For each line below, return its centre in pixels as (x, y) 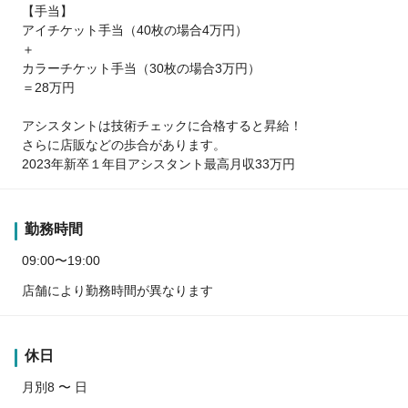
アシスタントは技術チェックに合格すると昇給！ (162, 125)
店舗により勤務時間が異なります (117, 290)
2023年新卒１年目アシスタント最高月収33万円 (158, 163)
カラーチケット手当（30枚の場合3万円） (141, 68)
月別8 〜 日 (55, 387)
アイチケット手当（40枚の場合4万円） (135, 30)
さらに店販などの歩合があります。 (124, 144)
